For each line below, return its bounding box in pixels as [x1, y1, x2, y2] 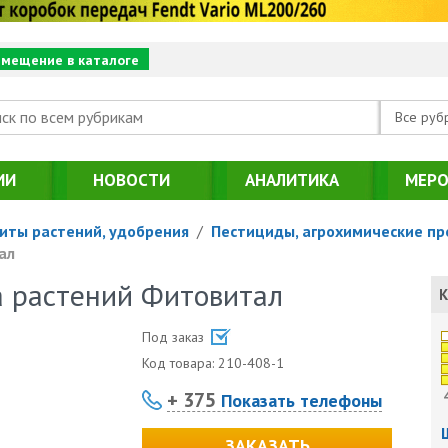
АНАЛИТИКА [245, 168, 339, 191]
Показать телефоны [216, 388, 383, 412]
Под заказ [142, 327, 209, 346]
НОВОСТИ [93, 168, 170, 191]
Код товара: [142, 353, 219, 372]
